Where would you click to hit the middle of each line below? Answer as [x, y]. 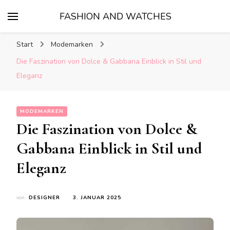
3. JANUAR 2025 [97, 198]
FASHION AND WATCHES [116, 16]
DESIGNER [44, 198]
